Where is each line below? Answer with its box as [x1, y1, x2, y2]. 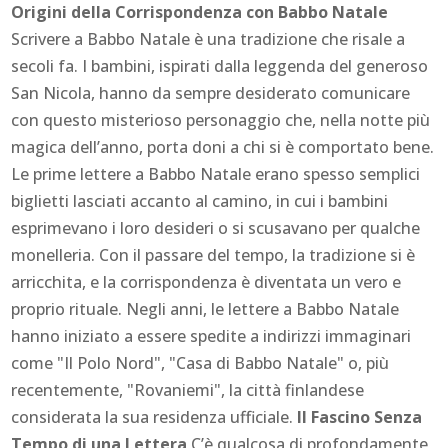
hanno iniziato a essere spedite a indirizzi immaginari [11, 324, 412, 347]
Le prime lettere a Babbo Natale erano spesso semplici [11, 162, 421, 185]
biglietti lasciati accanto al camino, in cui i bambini [11, 189, 389, 212]
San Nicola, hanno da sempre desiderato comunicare [11, 81, 411, 104]
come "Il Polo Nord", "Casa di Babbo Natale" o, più [11, 351, 390, 374]
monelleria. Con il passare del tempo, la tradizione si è [11, 243, 416, 266]
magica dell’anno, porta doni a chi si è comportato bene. [11, 135, 435, 158]
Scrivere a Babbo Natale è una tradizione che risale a [11, 27, 406, 50]
